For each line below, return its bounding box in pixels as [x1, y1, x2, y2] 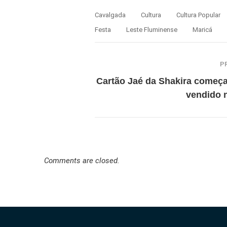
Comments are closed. [44, 156, 120, 166]
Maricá [193, 26, 212, 34]
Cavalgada [95, 11, 126, 19]
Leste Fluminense [126, 26, 177, 34]
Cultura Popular [176, 11, 220, 19]
